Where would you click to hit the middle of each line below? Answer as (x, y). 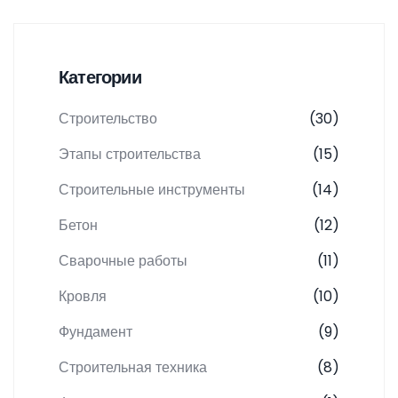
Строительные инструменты (152, 190)
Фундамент (96, 332)
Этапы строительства (130, 155)
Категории (100, 78)
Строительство (108, 119)
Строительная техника (133, 368)
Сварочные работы (123, 261)
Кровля (83, 297)
